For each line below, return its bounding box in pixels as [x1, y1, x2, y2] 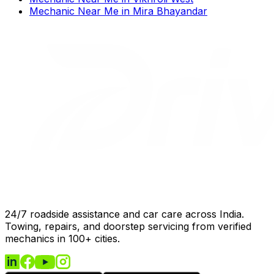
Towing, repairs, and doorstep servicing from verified [5, 220, 251, 232]
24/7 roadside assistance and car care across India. [5, 207, 244, 220]
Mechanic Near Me [29, 4, 119, 17]
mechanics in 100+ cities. [5, 232, 120, 245]
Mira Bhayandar [133, 4, 207, 17]
